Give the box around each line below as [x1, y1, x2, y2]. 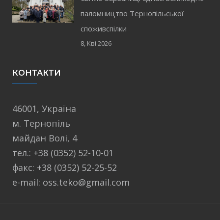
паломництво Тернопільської [81, 8, 184, 18]
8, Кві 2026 [81, 39, 112, 48]
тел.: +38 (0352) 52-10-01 [12, 147, 113, 159]
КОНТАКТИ [12, 68, 61, 78]
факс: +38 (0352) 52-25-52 [12, 162, 117, 173]
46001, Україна [12, 103, 76, 114]
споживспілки [81, 24, 127, 33]
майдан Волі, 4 [12, 132, 77, 144]
